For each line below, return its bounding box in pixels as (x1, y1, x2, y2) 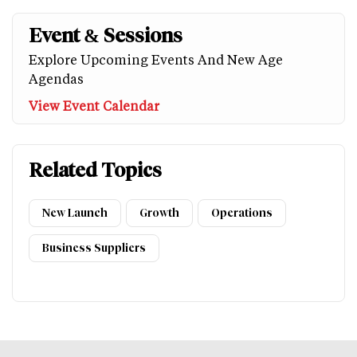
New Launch (42, 206, 108, 220)
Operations (211, 206, 273, 220)
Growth (139, 206, 179, 220)
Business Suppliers (42, 241, 146, 255)
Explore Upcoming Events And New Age (29, 50, 283, 68)
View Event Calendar (29, 96, 159, 114)
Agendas (29, 69, 84, 87)
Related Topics (29, 158, 162, 182)
